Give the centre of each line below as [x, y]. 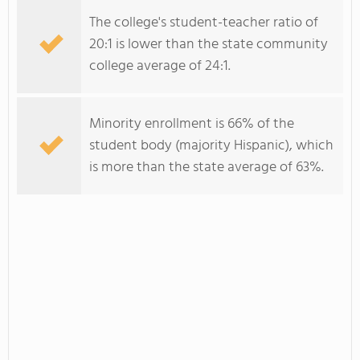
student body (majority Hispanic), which [211, 146]
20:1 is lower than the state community [209, 45]
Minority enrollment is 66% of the [192, 124]
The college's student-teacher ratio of [204, 23]
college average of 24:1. [160, 66]
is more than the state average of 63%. [207, 168]
